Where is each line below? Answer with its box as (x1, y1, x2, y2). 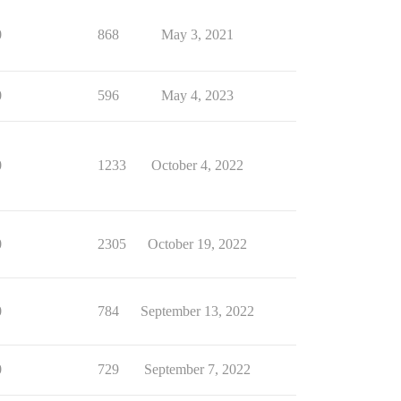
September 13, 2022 (140, 303, 254, 319)
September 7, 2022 (143, 362, 251, 377)
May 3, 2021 (160, 27, 234, 42)
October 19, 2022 (147, 236, 247, 252)
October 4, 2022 (150, 158, 243, 173)
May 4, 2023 (160, 88, 234, 103)
